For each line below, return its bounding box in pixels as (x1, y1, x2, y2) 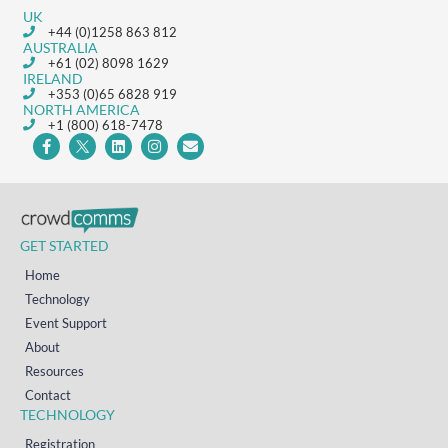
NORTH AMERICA (23, 101, 141, 119)
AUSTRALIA (23, 39, 99, 57)
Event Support (25, 314, 107, 331)
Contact (25, 386, 71, 403)
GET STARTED (20, 236, 109, 254)
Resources (25, 362, 84, 379)
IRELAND (23, 70, 84, 88)
